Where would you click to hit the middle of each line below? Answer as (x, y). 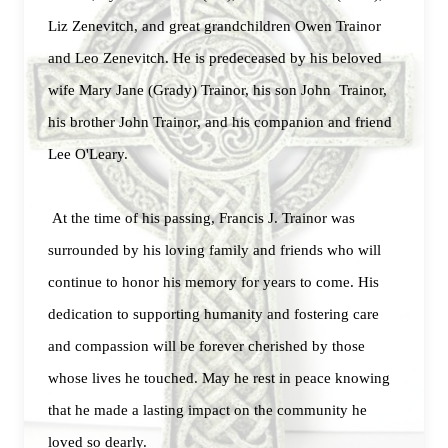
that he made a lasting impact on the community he (207, 410)
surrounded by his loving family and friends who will (214, 250)
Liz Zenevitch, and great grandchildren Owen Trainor (214, 26)
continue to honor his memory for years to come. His (213, 282)
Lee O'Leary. (88, 154)
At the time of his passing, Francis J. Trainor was (201, 218)
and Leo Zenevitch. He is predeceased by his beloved (215, 58)
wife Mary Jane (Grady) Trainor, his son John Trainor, (217, 90)
